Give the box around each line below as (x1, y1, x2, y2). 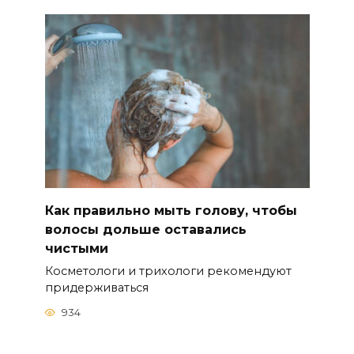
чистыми (44, 240, 108, 256)
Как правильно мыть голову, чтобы (44, 202, 297, 218)
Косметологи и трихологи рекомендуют (44, 263, 292, 278)
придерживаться (44, 280, 149, 295)
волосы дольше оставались (44, 221, 247, 237)
